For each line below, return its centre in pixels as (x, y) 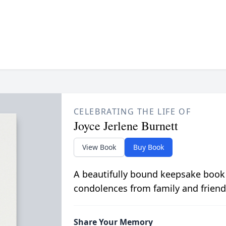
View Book (99, 147)
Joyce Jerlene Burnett (126, 126)
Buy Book (148, 147)
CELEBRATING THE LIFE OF (132, 112)
